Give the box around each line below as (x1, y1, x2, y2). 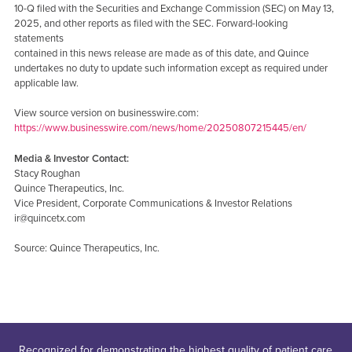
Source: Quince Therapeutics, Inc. (13, 242, 159, 255)
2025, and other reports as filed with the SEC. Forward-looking (13, 16, 288, 30)
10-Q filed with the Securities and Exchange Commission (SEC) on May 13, (13, 2, 334, 15)
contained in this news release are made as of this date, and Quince (13, 46, 309, 60)
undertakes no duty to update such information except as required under (13, 61, 328, 75)
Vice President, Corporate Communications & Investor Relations (13, 196, 292, 210)
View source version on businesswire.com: (13, 107, 199, 120)
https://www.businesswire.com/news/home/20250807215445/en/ (13, 122, 306, 135)
